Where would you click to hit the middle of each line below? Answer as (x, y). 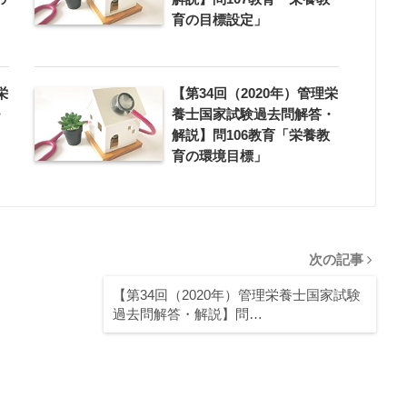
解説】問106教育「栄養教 (250, 134)
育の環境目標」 (219, 155)
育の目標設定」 (219, 19)
